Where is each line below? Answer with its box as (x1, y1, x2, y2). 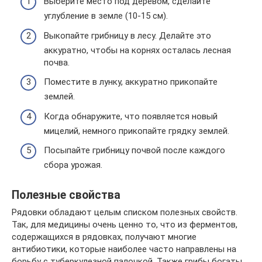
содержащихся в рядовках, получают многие (12, 232, 196, 243)
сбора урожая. (44, 160, 102, 171)
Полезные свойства (12, 188, 120, 202)
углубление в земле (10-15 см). (44, 11, 168, 22)
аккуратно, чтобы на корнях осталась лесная (44, 44, 231, 56)
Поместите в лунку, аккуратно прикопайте (44, 77, 218, 88)
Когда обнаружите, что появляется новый (44, 111, 218, 122)
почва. (44, 57, 70, 68)
